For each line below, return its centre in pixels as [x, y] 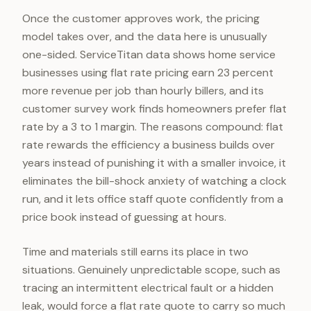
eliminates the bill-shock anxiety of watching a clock [154, 181]
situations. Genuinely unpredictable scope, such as [151, 270]
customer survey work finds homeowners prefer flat [154, 109]
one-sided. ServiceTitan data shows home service [149, 54]
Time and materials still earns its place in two [135, 252]
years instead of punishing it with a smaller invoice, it [154, 163]
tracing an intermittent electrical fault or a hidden [148, 288]
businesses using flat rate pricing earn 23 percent [148, 73]
